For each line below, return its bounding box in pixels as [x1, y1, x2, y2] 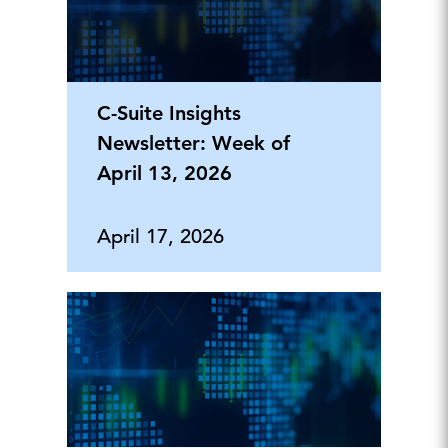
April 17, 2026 [96, 223, 224, 249]
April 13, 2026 [96, 160, 232, 185]
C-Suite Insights [96, 100, 241, 125]
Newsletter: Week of [96, 130, 290, 155]
